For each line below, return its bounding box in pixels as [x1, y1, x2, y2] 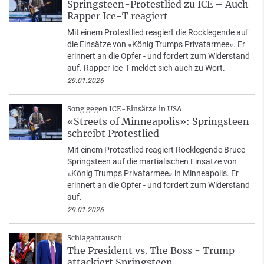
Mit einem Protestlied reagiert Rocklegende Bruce [67, 145, 245, 155]
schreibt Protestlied [67, 127, 159, 140]
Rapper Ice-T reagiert [67, 10, 168, 22]
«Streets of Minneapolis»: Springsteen [67, 115, 249, 128]
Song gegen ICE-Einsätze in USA [67, 104, 181, 114]
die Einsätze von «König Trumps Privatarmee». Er [67, 39, 245, 49]
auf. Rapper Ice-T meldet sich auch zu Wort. [67, 63, 225, 73]
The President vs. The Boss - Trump [67, 245, 235, 257]
